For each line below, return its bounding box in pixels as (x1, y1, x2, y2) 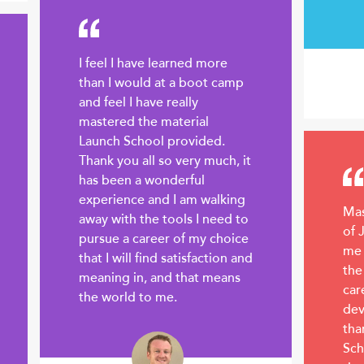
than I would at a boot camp (79, 74, 244, 93)
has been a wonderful (79, 171, 205, 190)
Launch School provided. (79, 132, 225, 151)
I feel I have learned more (79, 54, 227, 73)
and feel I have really (79, 93, 198, 112)
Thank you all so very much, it (79, 152, 251, 171)
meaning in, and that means (79, 269, 240, 288)
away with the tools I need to (79, 210, 249, 229)
